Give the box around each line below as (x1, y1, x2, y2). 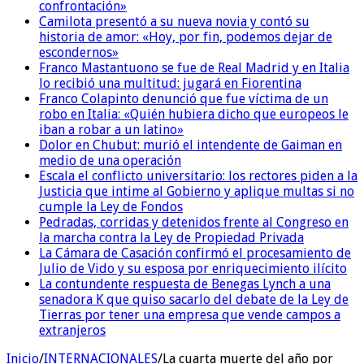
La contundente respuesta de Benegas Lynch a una (39, 275, 331, 292)
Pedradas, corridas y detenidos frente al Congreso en (39, 214, 349, 230)
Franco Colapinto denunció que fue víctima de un (39, 90, 328, 106)
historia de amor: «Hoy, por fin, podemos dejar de (39, 28, 332, 45)
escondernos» (39, 44, 119, 60)
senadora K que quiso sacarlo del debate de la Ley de (39, 291, 349, 307)
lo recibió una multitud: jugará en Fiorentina (39, 75, 301, 91)
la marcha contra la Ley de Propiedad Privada (39, 229, 304, 245)
